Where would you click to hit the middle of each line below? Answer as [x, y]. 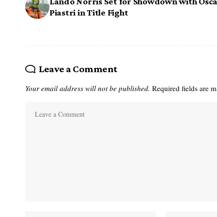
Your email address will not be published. [88, 88]
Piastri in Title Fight [89, 12]
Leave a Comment [78, 69]
